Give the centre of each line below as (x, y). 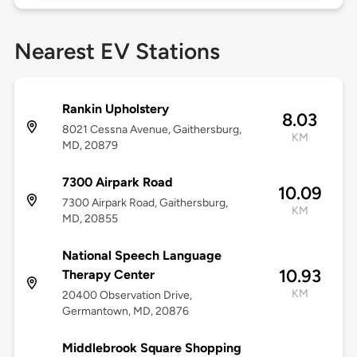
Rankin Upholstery (115, 109)
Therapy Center (108, 275)
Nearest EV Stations (117, 51)
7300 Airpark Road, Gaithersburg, (145, 203)
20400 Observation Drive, (127, 296)
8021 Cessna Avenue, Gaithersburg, (151, 130)
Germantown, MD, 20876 (125, 312)
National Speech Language (141, 256)
